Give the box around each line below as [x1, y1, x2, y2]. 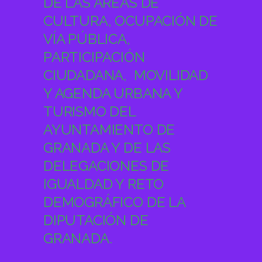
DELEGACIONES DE [43, 157, 170, 175]
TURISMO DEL [43, 103, 136, 120]
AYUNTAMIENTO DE [43, 121, 175, 139]
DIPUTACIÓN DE [43, 212, 149, 229]
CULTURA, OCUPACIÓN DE [43, 12, 218, 30]
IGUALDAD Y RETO [43, 175, 164, 193]
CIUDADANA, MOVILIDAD [43, 67, 209, 84]
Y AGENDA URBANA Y [43, 85, 182, 102]
